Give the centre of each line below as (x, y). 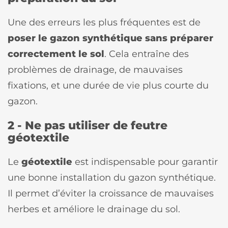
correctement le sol (56, 53)
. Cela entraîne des (147, 53)
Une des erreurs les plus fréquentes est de (104, 22)
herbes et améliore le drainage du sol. (94, 209)
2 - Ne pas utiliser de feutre (88, 125)
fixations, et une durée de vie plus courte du (108, 85)
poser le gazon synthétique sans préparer (110, 38)
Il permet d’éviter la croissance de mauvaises (111, 193)
